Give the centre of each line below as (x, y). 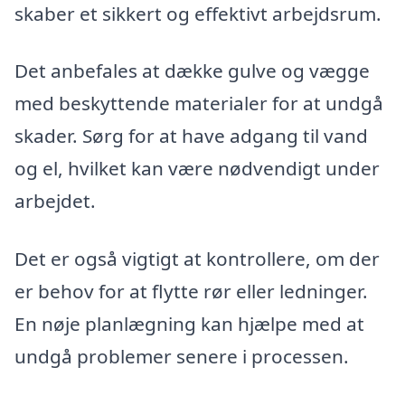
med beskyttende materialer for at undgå (199, 104)
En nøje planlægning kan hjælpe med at (189, 323)
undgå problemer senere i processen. (182, 356)
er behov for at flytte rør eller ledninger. (191, 291)
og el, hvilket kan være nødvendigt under (197, 169)
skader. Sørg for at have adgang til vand (191, 136)
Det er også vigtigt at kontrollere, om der (197, 258)
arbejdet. (55, 201)
